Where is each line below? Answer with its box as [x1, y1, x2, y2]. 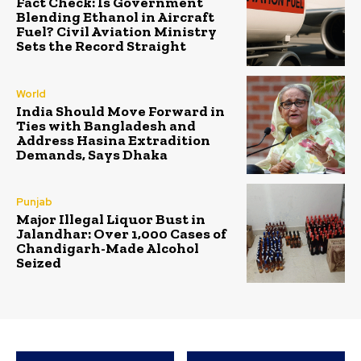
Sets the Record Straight [16, 37, 186, 56]
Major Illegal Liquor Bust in [16, 210, 205, 229]
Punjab [16, 195, 52, 210]
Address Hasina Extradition [16, 131, 210, 149]
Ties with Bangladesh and [16, 116, 196, 135]
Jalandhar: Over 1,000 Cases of [16, 225, 226, 243]
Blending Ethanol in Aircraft [16, 8, 214, 27]
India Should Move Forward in [16, 102, 225, 120]
